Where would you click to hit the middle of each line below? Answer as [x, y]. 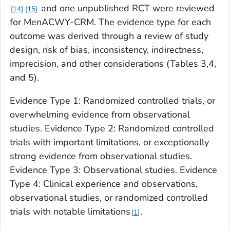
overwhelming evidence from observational [100, 115]
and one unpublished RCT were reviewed [127, 8]
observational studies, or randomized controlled [109, 198]
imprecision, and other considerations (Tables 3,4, [113, 64]
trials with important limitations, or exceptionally [109, 142]
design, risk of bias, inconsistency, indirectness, [107, 50]
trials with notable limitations [70, 212]
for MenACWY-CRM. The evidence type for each [110, 22]
